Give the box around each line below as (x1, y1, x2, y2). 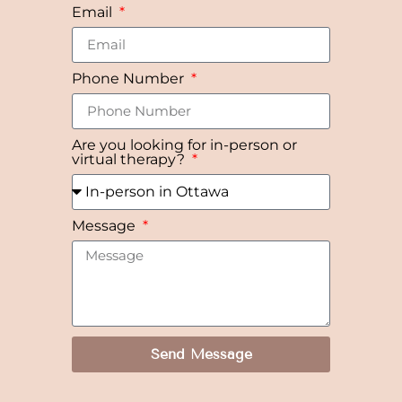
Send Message (150, 345, 252, 363)
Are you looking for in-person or (72, 135, 298, 153)
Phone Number (72, 69, 188, 87)
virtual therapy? (72, 150, 189, 168)
